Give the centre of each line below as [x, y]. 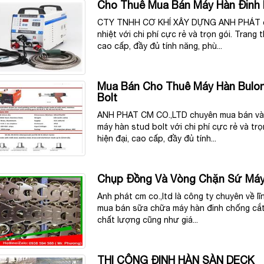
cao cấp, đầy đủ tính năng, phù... [160, 46]
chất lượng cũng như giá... [148, 220]
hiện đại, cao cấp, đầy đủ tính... [157, 139]
